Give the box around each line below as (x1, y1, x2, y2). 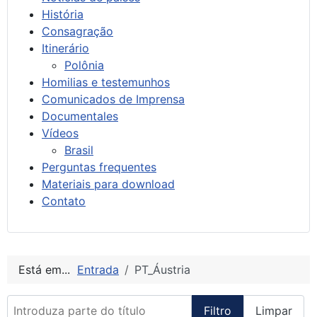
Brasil (64, 142, 93, 157)
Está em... (18, 262, 77, 277)
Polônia (64, 57, 104, 72)
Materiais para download (42, 176, 175, 191)
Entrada (77, 262, 119, 277)
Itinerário (42, 40, 89, 55)
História (42, 6, 83, 21)
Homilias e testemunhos (42, 74, 170, 89)
